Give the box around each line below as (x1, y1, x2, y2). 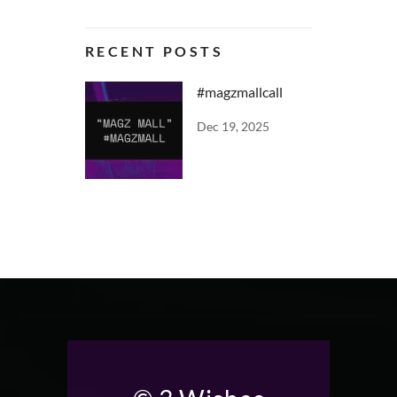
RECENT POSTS (85, 42, 224, 59)
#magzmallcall (197, 82, 283, 100)
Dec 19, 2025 (197, 118, 269, 134)
